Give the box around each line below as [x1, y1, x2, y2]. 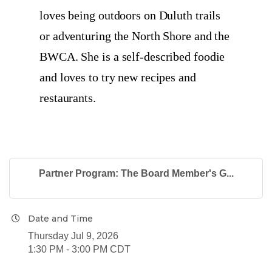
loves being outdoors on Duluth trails [39, 8, 221, 22]
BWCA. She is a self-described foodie [39, 49, 225, 63]
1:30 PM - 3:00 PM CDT [28, 243, 131, 254]
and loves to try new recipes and [39, 70, 196, 84]
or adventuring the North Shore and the [39, 29, 230, 42]
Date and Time [28, 212, 93, 224]
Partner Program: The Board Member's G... [38, 168, 234, 178]
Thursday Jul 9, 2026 [28, 230, 118, 241]
